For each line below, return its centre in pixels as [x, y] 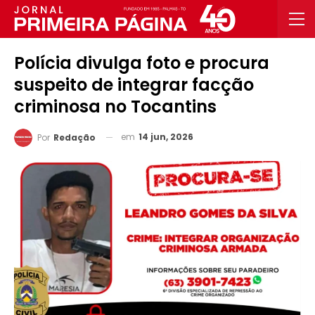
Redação [75, 137]
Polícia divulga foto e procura [142, 63]
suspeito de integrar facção [134, 85]
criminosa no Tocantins [115, 107]
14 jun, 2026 [166, 137]
